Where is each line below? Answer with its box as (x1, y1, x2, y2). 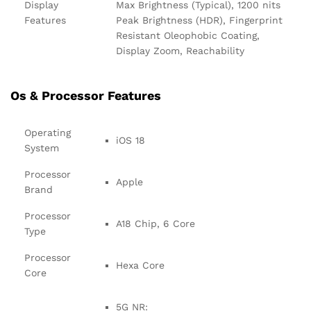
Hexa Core (116, 259, 165, 271)
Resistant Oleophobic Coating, (116, 30, 260, 42)
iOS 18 (116, 134, 145, 146)
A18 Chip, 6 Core (116, 217, 195, 229)
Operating (24, 126, 71, 138)
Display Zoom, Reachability (116, 45, 244, 57)
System (24, 142, 59, 153)
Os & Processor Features (10, 87, 161, 103)
